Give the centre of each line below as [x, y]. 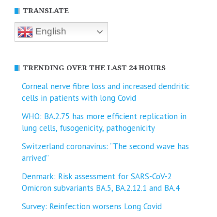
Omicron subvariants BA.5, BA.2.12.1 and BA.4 [101, 188]
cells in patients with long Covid [79, 98]
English [50, 31]
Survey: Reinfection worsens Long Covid [92, 207]
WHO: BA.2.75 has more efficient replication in [104, 116]
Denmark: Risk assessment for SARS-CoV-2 [97, 177]
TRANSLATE [46, 11]
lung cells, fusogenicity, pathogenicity [88, 128]
